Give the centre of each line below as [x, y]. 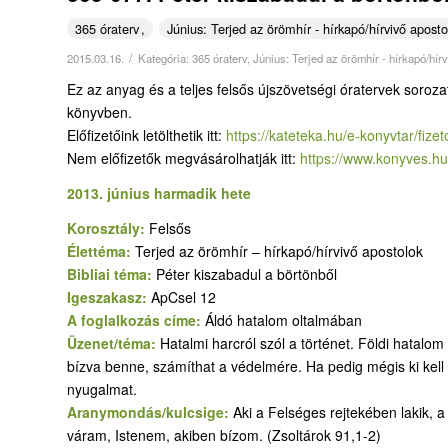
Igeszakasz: [109, 296]
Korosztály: [108, 227]
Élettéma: [101, 250]
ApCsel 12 [183, 296]
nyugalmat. [102, 388]
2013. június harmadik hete [159, 192]
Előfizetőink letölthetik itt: [146, 134]
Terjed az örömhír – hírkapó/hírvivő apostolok [279, 250]
